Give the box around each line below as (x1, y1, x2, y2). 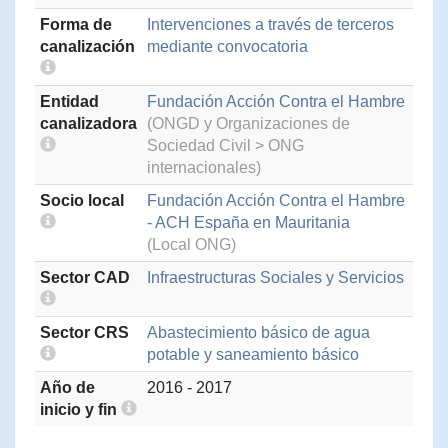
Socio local (40, 192, 124, 209)
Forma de (40, 16, 112, 33)
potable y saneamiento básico (147, 346, 359, 363)
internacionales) (147, 159, 261, 176)
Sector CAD (40, 269, 130, 286)
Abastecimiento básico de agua (147, 324, 370, 341)
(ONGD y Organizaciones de (147, 115, 350, 132)
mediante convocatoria (147, 38, 308, 55)
